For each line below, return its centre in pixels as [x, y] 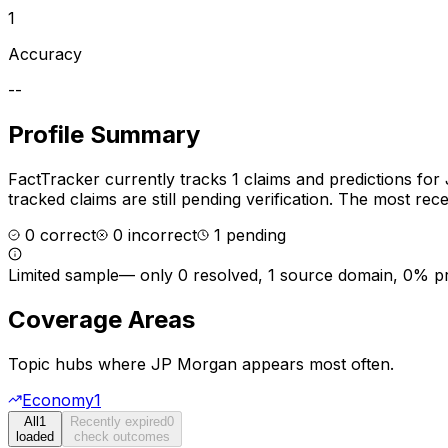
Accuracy [45, 53]
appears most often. [315, 363]
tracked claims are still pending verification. [170, 198]
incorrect [160, 234]
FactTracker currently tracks [120, 178]
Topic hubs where [79, 363]
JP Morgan [194, 363]
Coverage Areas [101, 319]
